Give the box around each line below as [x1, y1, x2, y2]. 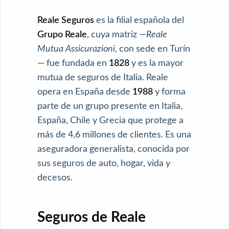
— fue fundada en [37, 58, 109, 68]
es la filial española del [94, 15, 184, 25]
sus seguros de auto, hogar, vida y [37, 158, 170, 168]
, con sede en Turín [115, 44, 190, 54]
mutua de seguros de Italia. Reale [37, 73, 168, 82]
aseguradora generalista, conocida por [37, 144, 190, 154]
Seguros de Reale [37, 210, 146, 224]
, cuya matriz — [87, 30, 146, 39]
